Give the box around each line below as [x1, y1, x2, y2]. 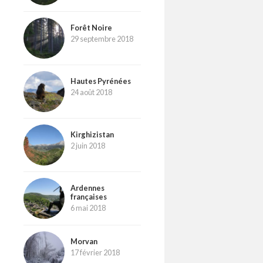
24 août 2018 [70, 87, 112, 97]
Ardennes [70, 183, 104, 193]
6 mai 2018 [70, 203, 106, 213]
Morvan [70, 236, 97, 246]
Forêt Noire [70, 22, 112, 32]
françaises [70, 191, 107, 201]
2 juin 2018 [70, 140, 105, 150]
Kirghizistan [70, 129, 114, 139]
